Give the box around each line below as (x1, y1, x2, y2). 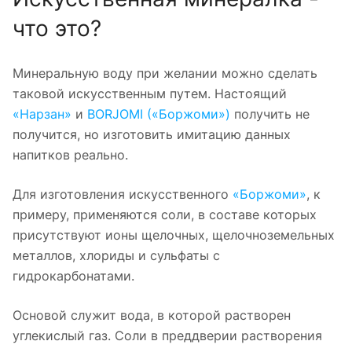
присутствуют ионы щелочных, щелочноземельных (13, 226, 335, 243)
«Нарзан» (13, 105, 71, 122)
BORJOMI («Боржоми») (87, 105, 230, 122)
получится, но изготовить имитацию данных (13, 126, 291, 142)
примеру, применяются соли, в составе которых (13, 206, 317, 222)
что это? (13, 14, 101, 42)
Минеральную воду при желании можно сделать (13, 64, 317, 81)
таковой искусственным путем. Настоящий (13, 85, 287, 101)
